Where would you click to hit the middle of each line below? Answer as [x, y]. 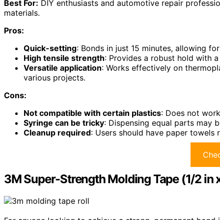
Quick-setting [50, 48]
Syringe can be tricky [64, 123]
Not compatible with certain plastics [92, 113]
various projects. [55, 78]
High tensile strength [64, 58]
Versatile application [63, 68]
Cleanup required [57, 133]
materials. [22, 13]
